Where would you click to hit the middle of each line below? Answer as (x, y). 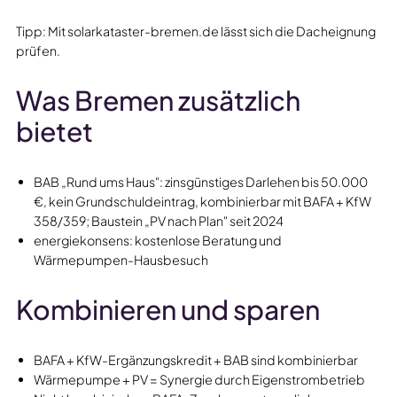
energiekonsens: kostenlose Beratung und (157, 240)
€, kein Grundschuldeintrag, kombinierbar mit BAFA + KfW (202, 201)
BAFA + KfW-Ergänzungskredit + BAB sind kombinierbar (195, 359)
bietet (54, 131)
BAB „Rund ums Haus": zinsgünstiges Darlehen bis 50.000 (200, 181)
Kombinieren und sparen (167, 309)
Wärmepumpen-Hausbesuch (121, 259)
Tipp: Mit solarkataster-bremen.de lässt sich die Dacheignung (195, 31)
